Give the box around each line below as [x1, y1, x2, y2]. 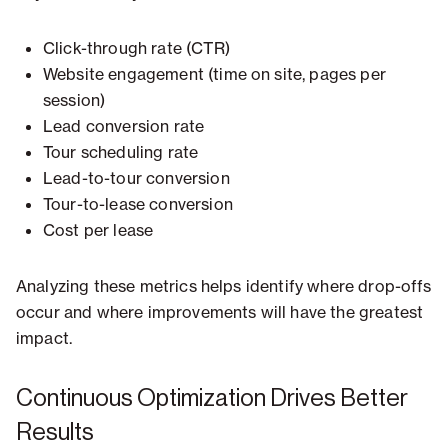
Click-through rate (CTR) [43, 38, 230, 59]
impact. [16, 328, 73, 349]
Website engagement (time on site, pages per [43, 64, 386, 85]
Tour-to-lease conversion [43, 194, 233, 215]
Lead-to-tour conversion [43, 168, 230, 189]
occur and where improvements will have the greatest [16, 302, 424, 323]
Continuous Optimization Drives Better [16, 386, 408, 411]
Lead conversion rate [43, 116, 205, 137]
